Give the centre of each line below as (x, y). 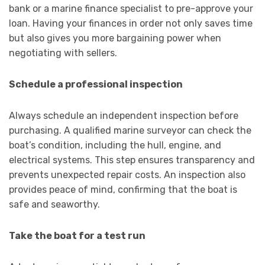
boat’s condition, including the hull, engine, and (115, 146)
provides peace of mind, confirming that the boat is (123, 190)
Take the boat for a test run (78, 236)
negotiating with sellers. (63, 53)
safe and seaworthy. (54, 205)
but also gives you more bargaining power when (115, 38)
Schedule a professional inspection (97, 85)
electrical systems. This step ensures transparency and (132, 160)
